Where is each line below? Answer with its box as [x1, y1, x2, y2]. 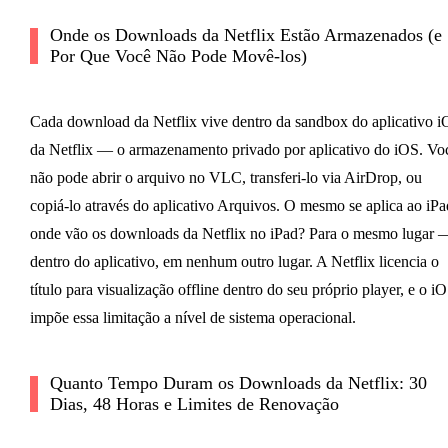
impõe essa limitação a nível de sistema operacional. [29, 309, 356, 327]
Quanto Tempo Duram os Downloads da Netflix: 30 [49, 373, 427, 394]
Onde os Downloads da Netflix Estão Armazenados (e [49, 25, 442, 46]
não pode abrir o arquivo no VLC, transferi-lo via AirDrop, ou [29, 169, 422, 187]
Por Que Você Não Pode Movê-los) [49, 46, 307, 67]
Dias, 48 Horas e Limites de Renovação [49, 394, 339, 415]
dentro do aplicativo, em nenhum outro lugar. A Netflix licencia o [29, 253, 439, 271]
